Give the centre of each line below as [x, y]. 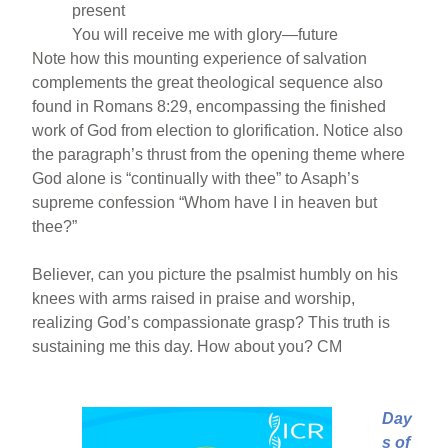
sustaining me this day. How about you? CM [187, 346]
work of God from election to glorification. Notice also [218, 130]
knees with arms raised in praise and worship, [194, 298]
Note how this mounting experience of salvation [200, 58]
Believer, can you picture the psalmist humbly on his [215, 274]
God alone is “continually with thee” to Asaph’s [196, 178]
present [99, 10]
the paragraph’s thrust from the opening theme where [219, 154]
